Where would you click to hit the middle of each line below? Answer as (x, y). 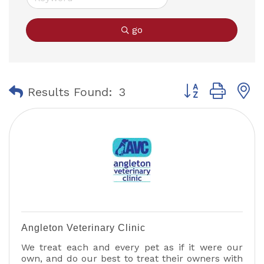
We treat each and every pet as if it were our (132, 247)
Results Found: (70, 92)
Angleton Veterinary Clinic (83, 228)
